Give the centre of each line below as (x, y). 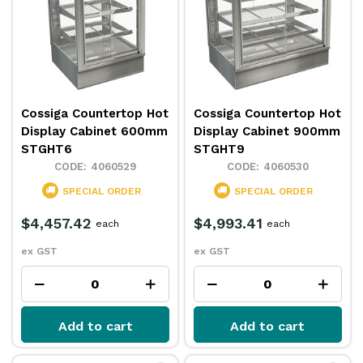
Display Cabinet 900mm (267, 132)
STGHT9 (220, 149)
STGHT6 (47, 149)
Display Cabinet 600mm (95, 132)
